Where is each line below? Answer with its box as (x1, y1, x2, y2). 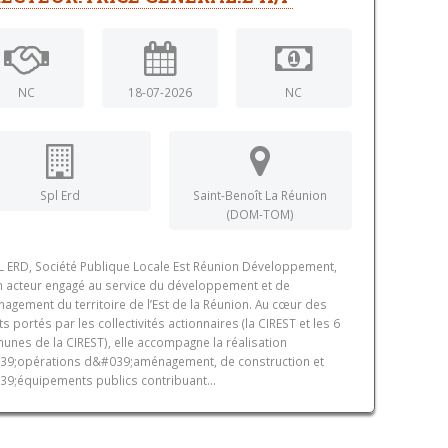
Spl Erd (39, 187, 80, 204)
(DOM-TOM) (226, 206, 294, 223)
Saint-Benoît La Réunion (193, 187, 328, 204)
